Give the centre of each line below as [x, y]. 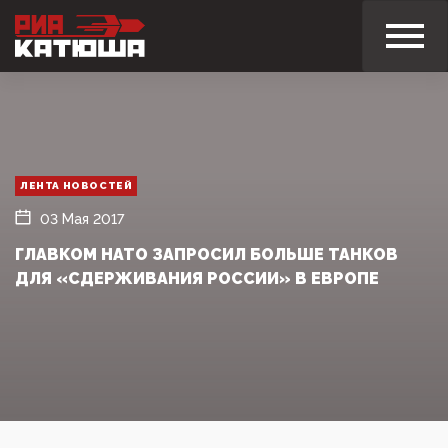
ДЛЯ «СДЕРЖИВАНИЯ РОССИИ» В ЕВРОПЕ [197, 278]
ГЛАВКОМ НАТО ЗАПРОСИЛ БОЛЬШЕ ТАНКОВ [206, 254]
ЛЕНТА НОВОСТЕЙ [76, 185]
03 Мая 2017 [82, 218]
